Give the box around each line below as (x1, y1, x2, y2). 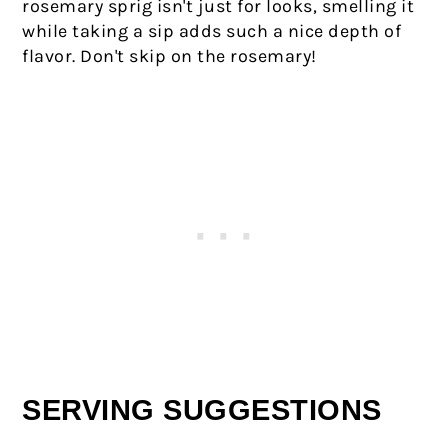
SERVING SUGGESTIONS (22, 393, 382, 426)
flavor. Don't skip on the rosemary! (22, 44, 317, 67)
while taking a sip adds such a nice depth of (22, 19, 402, 42)
